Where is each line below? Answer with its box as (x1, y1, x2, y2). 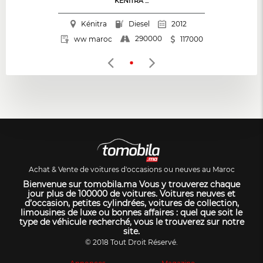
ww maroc (73, 34, 112, 43)
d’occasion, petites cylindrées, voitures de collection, (24, 198, 239, 209)
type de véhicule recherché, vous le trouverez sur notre (19, 217, 244, 228)
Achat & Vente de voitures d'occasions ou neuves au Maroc (28, 165, 235, 174)
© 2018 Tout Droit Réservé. (85, 238, 178, 247)
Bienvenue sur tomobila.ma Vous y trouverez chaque (23, 179, 240, 190)
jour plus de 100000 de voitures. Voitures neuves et (28, 188, 235, 200)
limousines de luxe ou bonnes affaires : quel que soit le (21, 207, 242, 218)
